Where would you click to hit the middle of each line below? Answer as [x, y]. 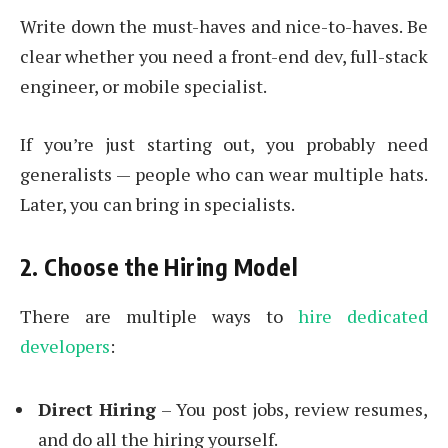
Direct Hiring [97, 408]
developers [65, 346]
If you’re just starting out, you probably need [224, 143]
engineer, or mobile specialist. [143, 85]
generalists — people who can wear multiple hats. [224, 173]
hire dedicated [363, 316]
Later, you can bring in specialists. [157, 203]
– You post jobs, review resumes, [292, 408]
